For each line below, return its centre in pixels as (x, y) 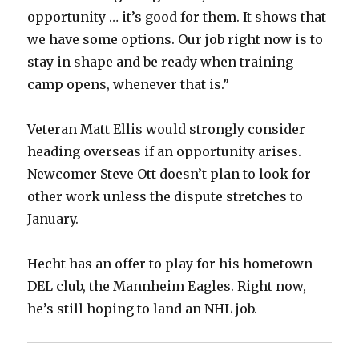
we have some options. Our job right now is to (175, 40)
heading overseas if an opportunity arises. (165, 152)
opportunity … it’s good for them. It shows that (177, 17)
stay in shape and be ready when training (161, 62)
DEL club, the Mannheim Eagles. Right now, (167, 286)
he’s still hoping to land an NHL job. (143, 309)
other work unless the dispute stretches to (165, 197)
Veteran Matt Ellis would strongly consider (167, 129)
